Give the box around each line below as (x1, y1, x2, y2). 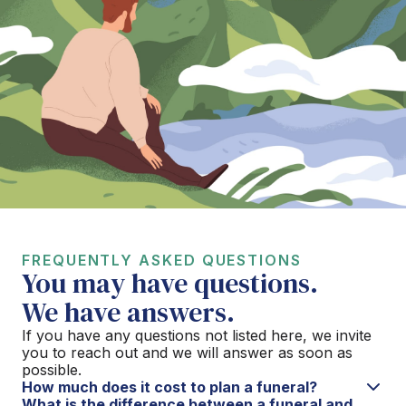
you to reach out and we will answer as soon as (22, 343, 353, 362)
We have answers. (22, 293, 235, 331)
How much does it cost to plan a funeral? (22, 377, 317, 396)
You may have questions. (22, 264, 318, 302)
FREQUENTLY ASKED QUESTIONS (22, 250, 302, 269)
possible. (22, 360, 82, 379)
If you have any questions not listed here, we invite (22, 325, 372, 344)
